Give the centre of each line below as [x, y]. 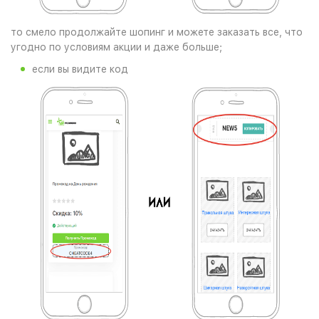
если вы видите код [80, 69]
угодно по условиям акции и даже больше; [116, 47]
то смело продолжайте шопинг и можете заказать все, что [157, 32]
